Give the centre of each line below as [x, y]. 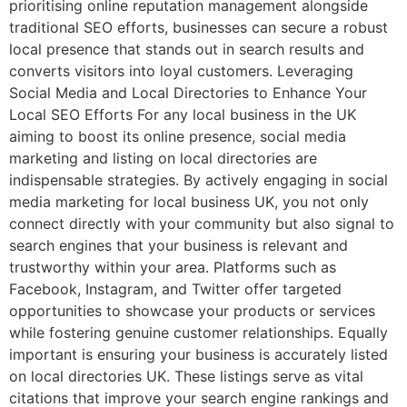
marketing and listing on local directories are [163, 158]
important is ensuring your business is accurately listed [199, 354]
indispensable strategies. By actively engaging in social [199, 180]
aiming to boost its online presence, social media [178, 136]
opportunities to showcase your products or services [192, 311]
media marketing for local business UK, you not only [189, 202]
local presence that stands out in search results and [187, 49]
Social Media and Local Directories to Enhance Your [188, 93]
